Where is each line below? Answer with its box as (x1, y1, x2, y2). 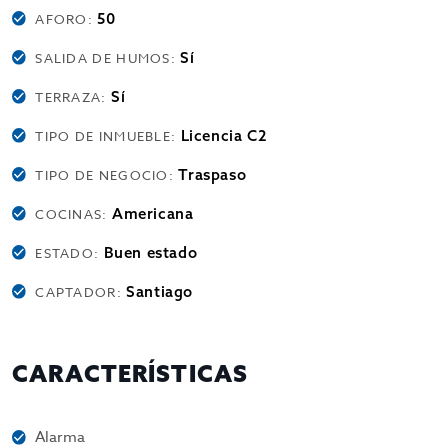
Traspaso (178, 165, 247, 184)
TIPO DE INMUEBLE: (35, 127, 181, 145)
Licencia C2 (180, 126, 268, 145)
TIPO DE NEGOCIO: (35, 166, 179, 184)
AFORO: (35, 10, 98, 28)
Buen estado (103, 243, 198, 262)
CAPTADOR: (35, 283, 127, 301)
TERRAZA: (35, 88, 111, 106)
